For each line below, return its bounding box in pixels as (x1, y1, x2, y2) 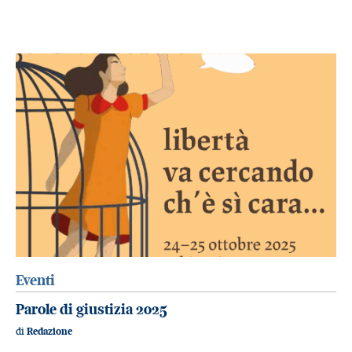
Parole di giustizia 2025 (16, 299, 167, 318)
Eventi (16, 271, 55, 290)
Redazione (27, 325, 72, 338)
